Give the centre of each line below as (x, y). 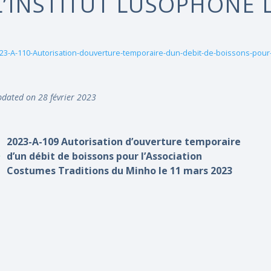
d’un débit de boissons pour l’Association (105, 156)
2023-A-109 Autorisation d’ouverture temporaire (124, 142)
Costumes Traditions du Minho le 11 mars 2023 (120, 171)
